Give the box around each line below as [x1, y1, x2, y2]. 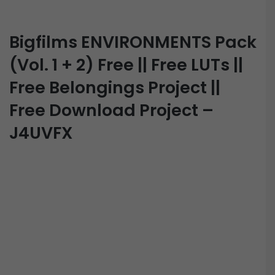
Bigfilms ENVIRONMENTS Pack [9, 30, 257, 53]
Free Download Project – [9, 98, 214, 122]
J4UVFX [9, 121, 73, 144]
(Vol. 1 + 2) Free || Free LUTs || [9, 53, 243, 76]
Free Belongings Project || [9, 76, 220, 99]
